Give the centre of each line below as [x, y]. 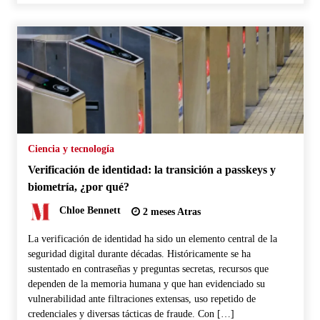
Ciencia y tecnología [71, 149]
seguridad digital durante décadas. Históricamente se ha [139, 254]
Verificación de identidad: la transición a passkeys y [151, 169]
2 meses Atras [170, 211]
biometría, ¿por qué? [78, 186]
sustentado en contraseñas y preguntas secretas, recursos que [148, 269]
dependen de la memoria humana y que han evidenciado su [146, 284]
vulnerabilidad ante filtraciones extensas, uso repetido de [141, 299]
